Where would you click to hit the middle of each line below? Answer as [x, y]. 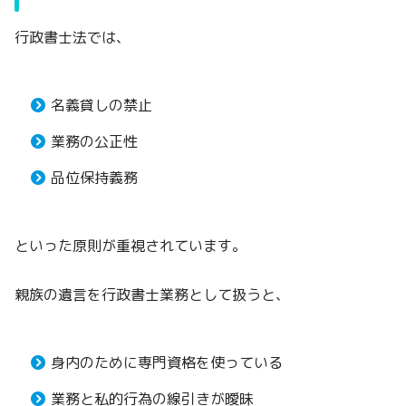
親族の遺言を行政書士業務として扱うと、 [152, 294]
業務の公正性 [94, 141]
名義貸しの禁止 [101, 105]
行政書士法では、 [72, 37]
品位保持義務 [94, 177]
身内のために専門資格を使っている [167, 362]
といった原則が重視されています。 [130, 245]
